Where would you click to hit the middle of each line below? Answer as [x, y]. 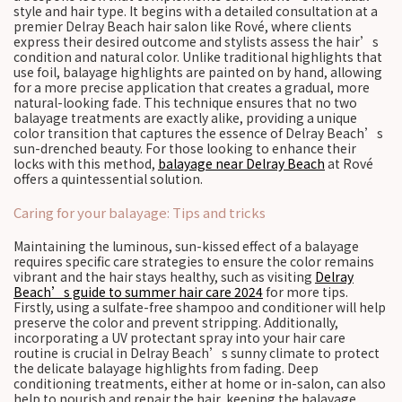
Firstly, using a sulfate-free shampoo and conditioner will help [200, 307]
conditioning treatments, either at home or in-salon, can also [200, 383]
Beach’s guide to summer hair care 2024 [138, 292]
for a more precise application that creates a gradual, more [192, 87]
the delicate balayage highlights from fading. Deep [166, 368]
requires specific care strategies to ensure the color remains [194, 261]
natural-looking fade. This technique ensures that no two [185, 102]
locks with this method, [86, 163]
